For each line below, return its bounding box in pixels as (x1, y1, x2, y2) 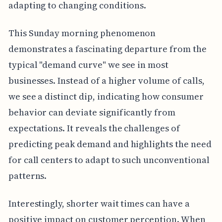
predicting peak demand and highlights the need (8, 137, 212, 150)
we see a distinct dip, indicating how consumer (8, 90, 204, 103)
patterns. (8, 169, 47, 182)
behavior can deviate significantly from (8, 106, 175, 118)
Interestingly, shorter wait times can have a (8, 197, 190, 210)
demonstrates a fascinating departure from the (8, 42, 207, 55)
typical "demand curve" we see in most (8, 58, 169, 71)
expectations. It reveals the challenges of (8, 121, 180, 134)
